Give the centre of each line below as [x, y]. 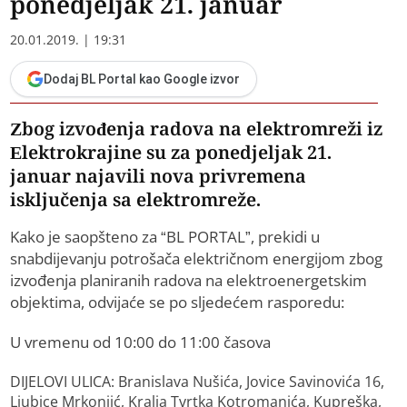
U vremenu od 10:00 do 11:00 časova [141, 342]
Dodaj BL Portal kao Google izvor [142, 79]
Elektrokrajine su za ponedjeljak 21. [171, 153]
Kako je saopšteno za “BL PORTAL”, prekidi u [165, 237]
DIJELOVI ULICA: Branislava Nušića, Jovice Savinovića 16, [198, 382]
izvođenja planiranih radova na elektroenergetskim [189, 281]
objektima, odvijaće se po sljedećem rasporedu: [178, 303]
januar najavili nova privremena [159, 176]
